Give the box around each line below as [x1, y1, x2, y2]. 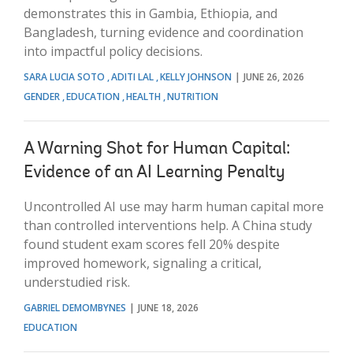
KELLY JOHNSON [160, 69, 232, 84]
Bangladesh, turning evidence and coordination [24, 23, 303, 41]
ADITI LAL [111, 69, 154, 84]
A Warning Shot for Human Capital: [24, 140, 291, 158]
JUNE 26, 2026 [243, 69, 304, 84]
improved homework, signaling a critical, [24, 254, 262, 272]
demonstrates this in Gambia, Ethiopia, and [24, 4, 277, 22]
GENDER [24, 89, 62, 103]
